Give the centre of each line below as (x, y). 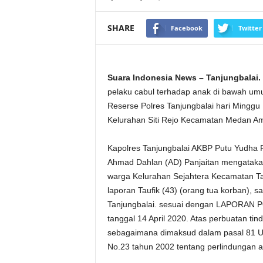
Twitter (250, 28)
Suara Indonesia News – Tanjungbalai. (184, 77)
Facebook (186, 28)
